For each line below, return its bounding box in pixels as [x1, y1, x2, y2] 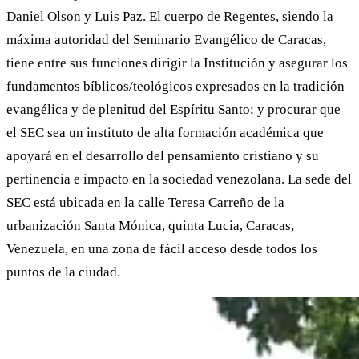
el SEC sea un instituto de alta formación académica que [6, 125, 324, 140]
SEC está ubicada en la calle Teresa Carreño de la [6, 195, 284, 210]
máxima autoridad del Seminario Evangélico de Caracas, [6, 32, 326, 47]
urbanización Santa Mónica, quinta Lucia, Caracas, [6, 218, 294, 233]
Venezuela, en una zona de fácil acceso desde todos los [6, 241, 317, 256]
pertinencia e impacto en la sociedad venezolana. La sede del [6, 171, 352, 187]
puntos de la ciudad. [6, 264, 120, 280]
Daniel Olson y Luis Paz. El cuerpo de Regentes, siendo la [6, 9, 333, 24]
